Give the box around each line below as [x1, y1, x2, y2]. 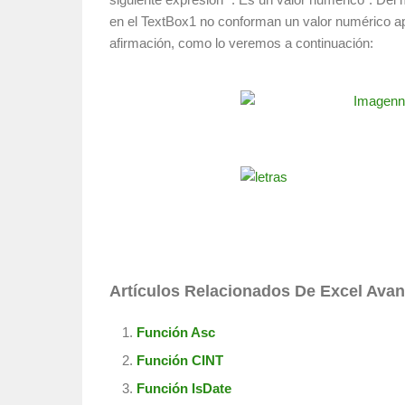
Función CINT [137, 353, 223, 369]
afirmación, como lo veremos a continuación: [109, 35, 373, 51]
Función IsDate [137, 381, 231, 397]
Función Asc [137, 325, 215, 341]
